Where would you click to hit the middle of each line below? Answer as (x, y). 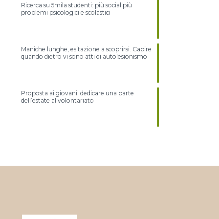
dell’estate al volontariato (57, 100)
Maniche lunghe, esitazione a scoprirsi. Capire (86, 49)
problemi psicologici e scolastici (67, 12)
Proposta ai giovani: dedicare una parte (77, 93)
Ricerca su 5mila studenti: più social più (77, 5)
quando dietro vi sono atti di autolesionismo (84, 56)
